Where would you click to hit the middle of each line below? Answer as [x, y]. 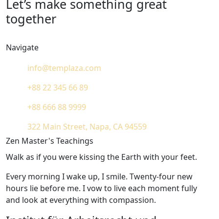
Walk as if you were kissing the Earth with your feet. [101, 157]
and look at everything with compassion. [81, 200]
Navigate [22, 48]
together [31, 19]
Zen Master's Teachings [50, 141]
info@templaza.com [64, 68]
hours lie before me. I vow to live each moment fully [101, 188]
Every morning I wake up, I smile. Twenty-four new [99, 176]
